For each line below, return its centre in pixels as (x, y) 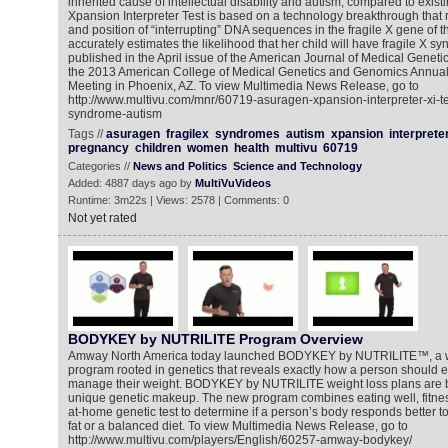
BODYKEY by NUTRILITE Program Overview (215, 339)
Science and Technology (297, 166)
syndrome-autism (114, 114)
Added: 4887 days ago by (131, 183)
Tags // (86, 134)
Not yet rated (102, 218)
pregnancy (98, 148)
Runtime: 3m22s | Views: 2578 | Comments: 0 (178, 200)
